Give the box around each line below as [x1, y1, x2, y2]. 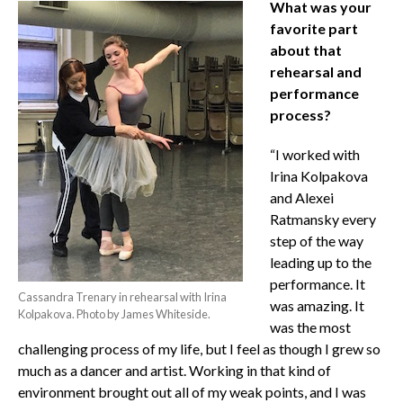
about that [269, 41, 342, 59]
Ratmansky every [269, 210, 376, 228]
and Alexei [269, 189, 334, 207]
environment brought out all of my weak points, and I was [17, 383, 366, 401]
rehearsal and [269, 63, 362, 81]
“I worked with [269, 146, 360, 164]
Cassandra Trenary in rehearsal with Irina [17, 290, 227, 305]
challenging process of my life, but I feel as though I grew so [17, 340, 381, 358]
